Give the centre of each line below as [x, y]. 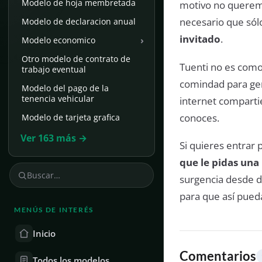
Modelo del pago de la [65, 88]
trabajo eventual [54, 69]
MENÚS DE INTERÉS [54, 210]
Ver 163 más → [54, 138]
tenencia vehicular [58, 99]
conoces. [199, 118]
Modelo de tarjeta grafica [71, 117]
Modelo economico [58, 40]
